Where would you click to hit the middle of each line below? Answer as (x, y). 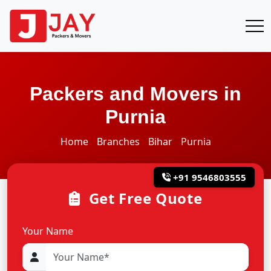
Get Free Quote (144, 198)
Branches (118, 142)
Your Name (48, 231)
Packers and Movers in (135, 94)
